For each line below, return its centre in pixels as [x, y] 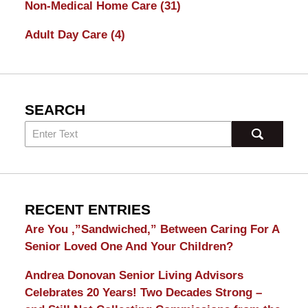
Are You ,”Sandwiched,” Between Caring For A [152, 229]
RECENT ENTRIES [87, 209]
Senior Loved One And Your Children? [129, 246]
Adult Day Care [67, 34]
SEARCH [55, 110]
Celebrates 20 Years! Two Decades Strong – [143, 292]
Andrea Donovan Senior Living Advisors [134, 275]
